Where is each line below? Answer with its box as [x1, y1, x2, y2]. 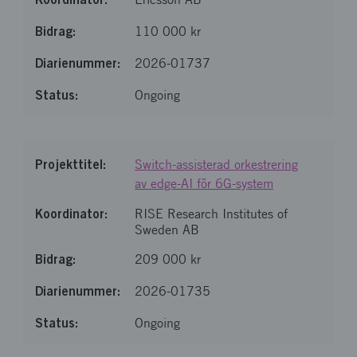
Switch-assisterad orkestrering [135, 157, 299, 172]
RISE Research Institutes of [135, 206, 288, 222]
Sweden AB [135, 222, 200, 237]
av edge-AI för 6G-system [135, 176, 274, 191]
